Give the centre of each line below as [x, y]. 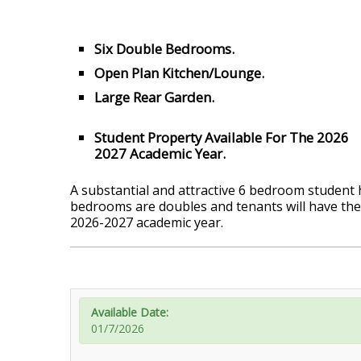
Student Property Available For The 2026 [222, 138]
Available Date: [130, 313]
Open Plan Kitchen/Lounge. [179, 73]
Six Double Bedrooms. [164, 49]
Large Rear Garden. [154, 98]
